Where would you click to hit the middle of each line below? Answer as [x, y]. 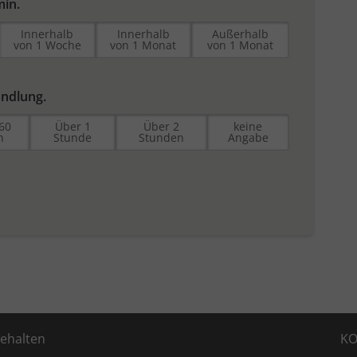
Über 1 [73, 127]
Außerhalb [240, 34]
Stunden [161, 138]
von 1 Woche [47, 45]
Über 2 [161, 127]
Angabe [248, 138]
